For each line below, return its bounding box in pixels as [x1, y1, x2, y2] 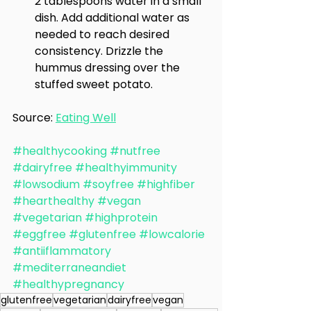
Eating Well [56, 110, 116, 126]
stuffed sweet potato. [35, 76, 153, 92]
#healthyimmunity [75, 160, 177, 176]
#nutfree [110, 143, 160, 159]
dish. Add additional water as [35, 10, 192, 26]
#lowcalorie [139, 226, 205, 242]
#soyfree [83, 176, 134, 192]
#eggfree [12, 226, 66, 242]
